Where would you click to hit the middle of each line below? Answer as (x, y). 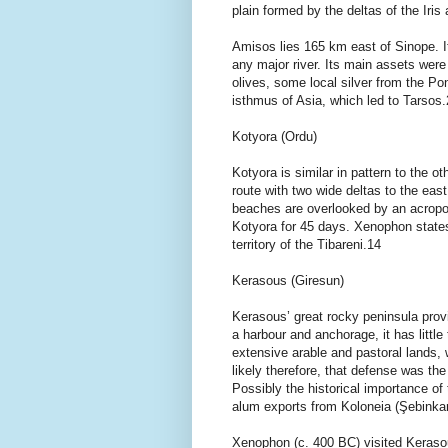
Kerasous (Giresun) (288, 280)
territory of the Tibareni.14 (306, 244)
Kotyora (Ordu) (274, 136)
